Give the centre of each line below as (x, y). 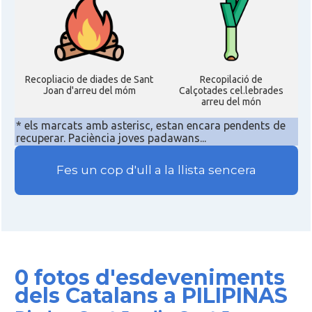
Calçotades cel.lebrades (231, 91)
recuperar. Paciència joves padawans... (111, 138)
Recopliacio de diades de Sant (89, 79)
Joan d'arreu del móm (89, 91)
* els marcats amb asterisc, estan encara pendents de (150, 125)
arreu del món (231, 102)
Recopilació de (231, 79)
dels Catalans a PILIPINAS (151, 296)
